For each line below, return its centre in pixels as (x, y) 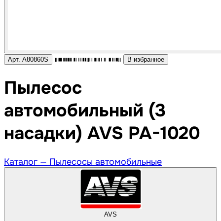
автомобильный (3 (85, 111)
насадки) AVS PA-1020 (102, 133)
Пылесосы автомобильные (106, 162)
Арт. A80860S (28, 60)
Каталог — (27, 162)
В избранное (146, 60)
